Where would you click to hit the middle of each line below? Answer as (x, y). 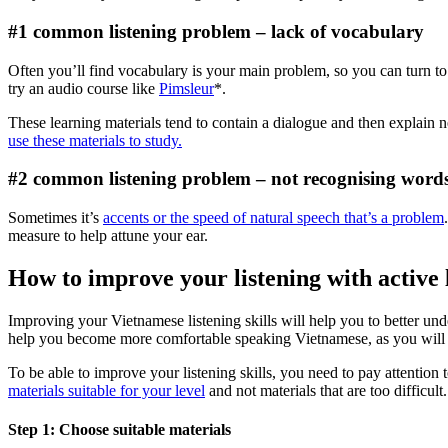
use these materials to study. (95, 140)
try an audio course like (83, 88)
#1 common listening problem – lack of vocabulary (216, 31)
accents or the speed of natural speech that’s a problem (273, 218)
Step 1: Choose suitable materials (119, 430)
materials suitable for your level (106, 390)
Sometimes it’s (55, 218)
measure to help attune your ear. (108, 236)
